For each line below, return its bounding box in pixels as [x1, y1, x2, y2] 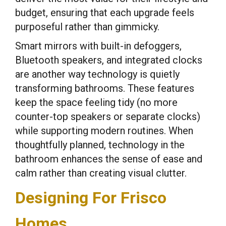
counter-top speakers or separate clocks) [15, 110, 200, 123]
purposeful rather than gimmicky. [15, 21, 159, 33]
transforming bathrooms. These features [15, 82, 194, 94]
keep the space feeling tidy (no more [15, 96, 178, 108]
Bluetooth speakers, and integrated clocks [15, 54, 202, 66]
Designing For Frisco [15, 188, 166, 207]
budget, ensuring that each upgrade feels [15, 7, 194, 19]
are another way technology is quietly [15, 68, 180, 80]
